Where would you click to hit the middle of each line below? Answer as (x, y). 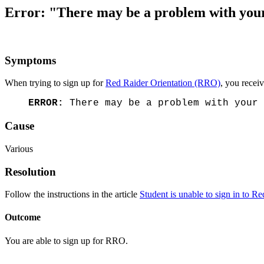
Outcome (23, 217)
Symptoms (30, 60)
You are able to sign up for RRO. (66, 240)
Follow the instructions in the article (72, 194)
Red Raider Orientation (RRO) (163, 83)
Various (19, 148)
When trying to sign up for (55, 83)
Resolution (30, 171)
